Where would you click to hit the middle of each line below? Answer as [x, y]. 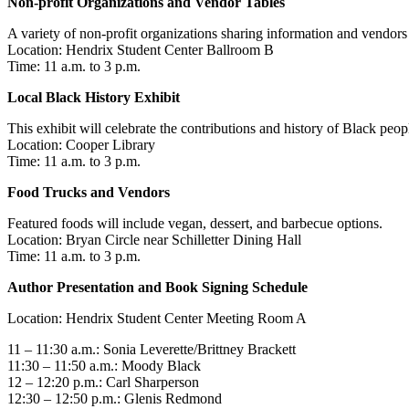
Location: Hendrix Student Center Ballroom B [141, 50]
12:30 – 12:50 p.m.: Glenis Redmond [116, 399]
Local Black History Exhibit [94, 98]
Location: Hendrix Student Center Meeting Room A [157, 319]
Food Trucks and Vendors [90, 193]
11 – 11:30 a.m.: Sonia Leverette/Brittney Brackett [153, 350]
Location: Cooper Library [84, 145]
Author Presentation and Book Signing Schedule [157, 288]
